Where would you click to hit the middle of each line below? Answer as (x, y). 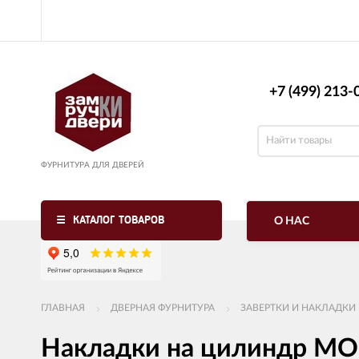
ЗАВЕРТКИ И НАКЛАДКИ (298, 308)
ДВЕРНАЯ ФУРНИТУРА (163, 308)
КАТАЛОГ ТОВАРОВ (119, 220)
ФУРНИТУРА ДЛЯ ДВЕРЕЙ (93, 165)
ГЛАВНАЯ (63, 308)
